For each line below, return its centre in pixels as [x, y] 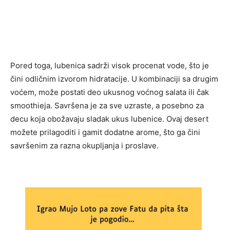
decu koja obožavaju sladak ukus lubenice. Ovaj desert [109, 119]
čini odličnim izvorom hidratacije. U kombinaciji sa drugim [114, 79]
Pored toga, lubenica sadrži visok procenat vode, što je [110, 66]
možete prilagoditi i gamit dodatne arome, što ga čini [105, 132]
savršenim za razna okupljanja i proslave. [84, 146]
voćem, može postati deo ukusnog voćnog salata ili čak [110, 92]
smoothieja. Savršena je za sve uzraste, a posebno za [107, 106]
